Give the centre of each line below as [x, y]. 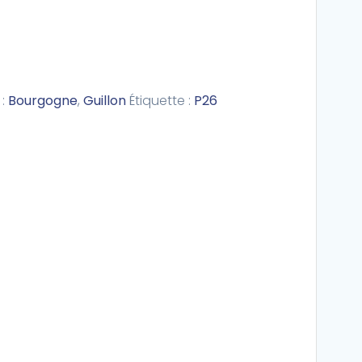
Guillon [104, 101]
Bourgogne [42, 101]
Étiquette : [161, 101]
